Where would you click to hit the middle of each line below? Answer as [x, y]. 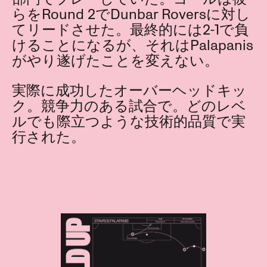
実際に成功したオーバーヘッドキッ [129, 91]
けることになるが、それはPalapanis [133, 46]
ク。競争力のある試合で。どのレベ [129, 107]
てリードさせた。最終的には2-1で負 [130, 30]
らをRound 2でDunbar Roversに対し [131, 15]
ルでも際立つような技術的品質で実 [129, 122]
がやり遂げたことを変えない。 [115, 61]
